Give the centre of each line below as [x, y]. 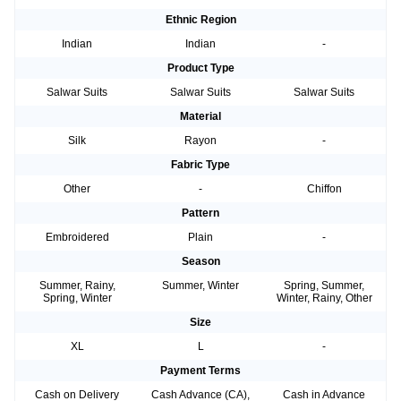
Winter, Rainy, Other [324, 299]
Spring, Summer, [324, 286]
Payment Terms [200, 371]
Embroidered [77, 238]
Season [200, 262]
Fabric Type [200, 165]
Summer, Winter [200, 286]
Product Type [200, 68]
